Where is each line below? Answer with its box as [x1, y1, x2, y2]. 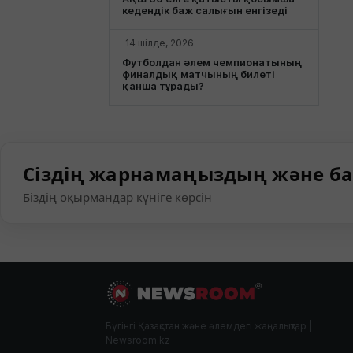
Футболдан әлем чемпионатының [122, 56, 302, 69]
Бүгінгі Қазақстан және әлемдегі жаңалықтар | [106, 319, 312, 332]
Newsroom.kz [106, 333, 170, 346]
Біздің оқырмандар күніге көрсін [23, 188, 212, 205]
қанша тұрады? [122, 80, 204, 92]
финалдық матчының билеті [122, 68, 275, 80]
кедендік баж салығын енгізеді [122, 4, 288, 17]
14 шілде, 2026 [125, 36, 194, 49]
